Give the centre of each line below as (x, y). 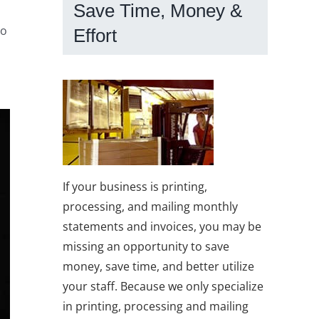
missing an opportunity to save (146, 246)
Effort (95, 36)
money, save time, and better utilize (158, 266)
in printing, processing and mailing (156, 306)
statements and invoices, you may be (162, 226)
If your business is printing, (135, 186)
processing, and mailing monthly (150, 206)
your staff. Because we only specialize (163, 286)
